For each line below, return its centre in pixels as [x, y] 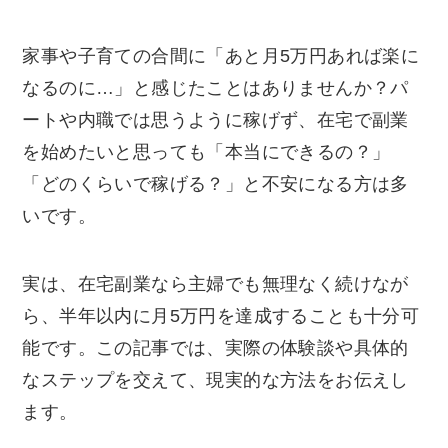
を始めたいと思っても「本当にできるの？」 [206, 152]
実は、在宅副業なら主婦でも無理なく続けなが [215, 283]
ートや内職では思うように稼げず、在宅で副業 [215, 120]
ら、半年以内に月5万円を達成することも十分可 [221, 315]
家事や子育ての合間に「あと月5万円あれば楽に [221, 56]
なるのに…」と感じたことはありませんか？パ [215, 88]
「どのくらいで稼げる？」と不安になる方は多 [215, 184]
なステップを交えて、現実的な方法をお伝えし [215, 379]
